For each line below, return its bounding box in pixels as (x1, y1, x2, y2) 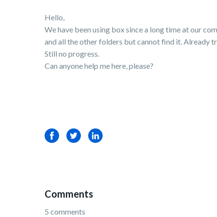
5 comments (45, 207, 85, 216)
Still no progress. (45, 49, 99, 58)
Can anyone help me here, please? (45, 61, 154, 70)
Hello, (45, 13, 64, 22)
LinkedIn (88, 131, 117, 140)
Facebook (45, 131, 78, 140)
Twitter (66, 131, 92, 140)
